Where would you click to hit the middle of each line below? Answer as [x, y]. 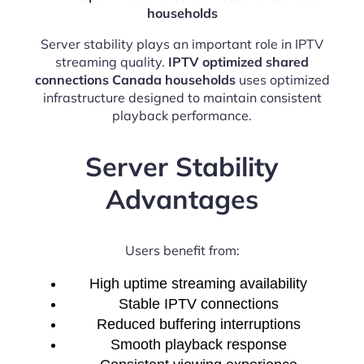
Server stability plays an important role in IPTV [182, 43]
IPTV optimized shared [238, 61]
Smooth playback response [198, 345]
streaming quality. [112, 61]
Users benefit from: [182, 251]
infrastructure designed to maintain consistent [182, 97]
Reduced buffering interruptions [198, 325]
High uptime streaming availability [198, 284]
